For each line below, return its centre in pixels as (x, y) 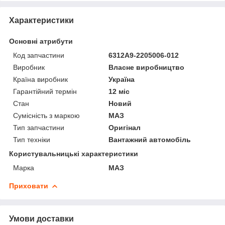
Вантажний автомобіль (150, 139)
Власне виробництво (147, 67)
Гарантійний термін (45, 91)
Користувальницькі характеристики (74, 153)
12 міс (119, 91)
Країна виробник (40, 79)
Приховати (29, 186)
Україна (122, 79)
